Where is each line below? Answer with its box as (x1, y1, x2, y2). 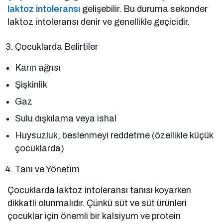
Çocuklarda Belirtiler (15, 42, 99, 52)
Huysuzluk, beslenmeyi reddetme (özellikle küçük (15, 130, 214, 141)
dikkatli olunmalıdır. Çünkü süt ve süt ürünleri (7, 198, 187, 209)
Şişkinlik (15, 80, 47, 90)
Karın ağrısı (15, 63, 61, 73)
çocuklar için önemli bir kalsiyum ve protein (7, 211, 181, 222)
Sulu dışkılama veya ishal (15, 113, 117, 124)
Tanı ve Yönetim (15, 164, 80, 175)
